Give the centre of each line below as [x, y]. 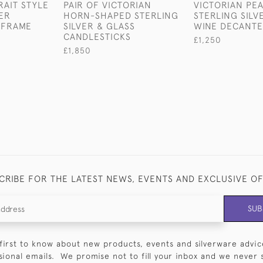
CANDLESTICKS [97, 36]
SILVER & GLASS [99, 26]
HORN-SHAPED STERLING [121, 15]
